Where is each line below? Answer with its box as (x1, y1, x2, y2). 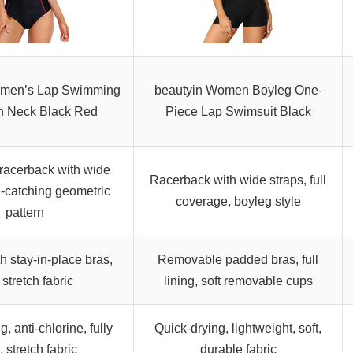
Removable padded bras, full (158, 253, 318, 267)
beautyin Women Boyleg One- (154, 84, 322, 98)
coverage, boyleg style (175, 195, 301, 209)
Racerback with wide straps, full (150, 173, 326, 188)
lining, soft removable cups (163, 274, 313, 288)
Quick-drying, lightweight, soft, (154, 321, 321, 336)
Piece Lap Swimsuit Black (165, 105, 311, 119)
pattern (6, 206, 44, 220)
